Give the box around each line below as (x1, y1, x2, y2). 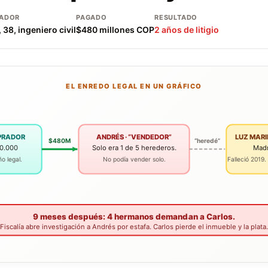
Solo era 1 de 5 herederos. (92, 144, 176, 153)
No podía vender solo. (102, 155, 166, 163)
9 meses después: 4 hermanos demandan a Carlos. (33, 211, 235, 221)
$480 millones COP (76, 25, 154, 35)
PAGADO (76, 13, 107, 22)
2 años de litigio (154, 25, 219, 35)
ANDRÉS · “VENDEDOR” (96, 132, 172, 141)
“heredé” (194, 136, 220, 145)
